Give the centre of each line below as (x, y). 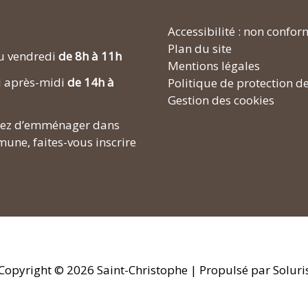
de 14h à (91, 82)
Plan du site (200, 48)
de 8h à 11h (90, 56)
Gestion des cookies (221, 100)
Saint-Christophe (142, 270)
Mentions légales (214, 65)
